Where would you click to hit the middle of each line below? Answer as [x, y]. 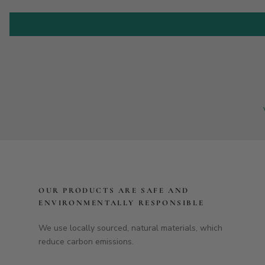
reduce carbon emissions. [86, 241]
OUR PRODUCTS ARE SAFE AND [114, 190]
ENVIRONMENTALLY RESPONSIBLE [122, 203]
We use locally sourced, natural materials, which [130, 228]
